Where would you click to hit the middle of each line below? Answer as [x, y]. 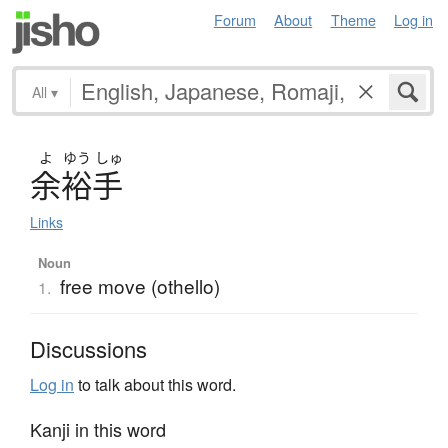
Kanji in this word [98, 428]
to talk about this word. [155, 384]
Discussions [88, 348]
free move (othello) [139, 285]
